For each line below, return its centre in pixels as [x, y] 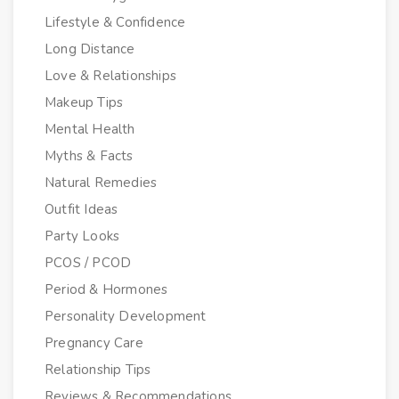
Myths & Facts [89, 155]
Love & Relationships [110, 75]
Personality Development [126, 316]
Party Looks [82, 236]
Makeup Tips [84, 102]
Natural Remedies [101, 182]
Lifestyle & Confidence [115, 22]
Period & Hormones [106, 289]
